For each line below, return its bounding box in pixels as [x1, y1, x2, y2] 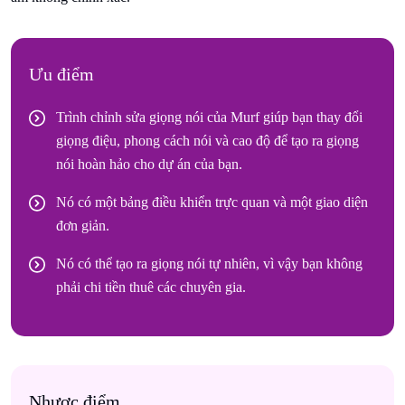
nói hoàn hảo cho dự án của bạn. [56, 155, 242, 172]
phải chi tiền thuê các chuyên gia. [56, 278, 246, 295]
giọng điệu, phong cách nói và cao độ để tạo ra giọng [56, 132, 359, 148]
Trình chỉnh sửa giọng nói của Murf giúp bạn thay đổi [56, 108, 363, 125]
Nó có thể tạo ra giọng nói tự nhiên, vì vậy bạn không [56, 255, 363, 271]
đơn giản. [56, 217, 109, 233]
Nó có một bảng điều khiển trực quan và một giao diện [56, 193, 368, 210]
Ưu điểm [29, 63, 94, 84]
